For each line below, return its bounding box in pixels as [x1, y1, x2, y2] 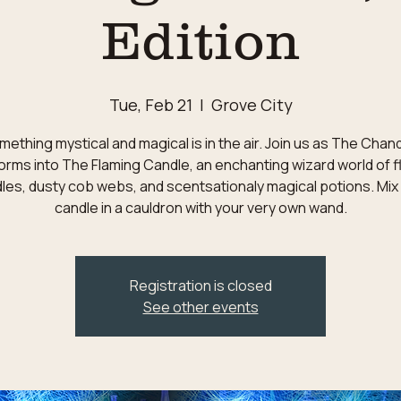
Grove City [210, 94, 293, 115]
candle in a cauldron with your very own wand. [54, 198, 347, 218]
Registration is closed [129, 276, 272, 295]
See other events [142, 297, 259, 317]
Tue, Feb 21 [108, 94, 192, 115]
